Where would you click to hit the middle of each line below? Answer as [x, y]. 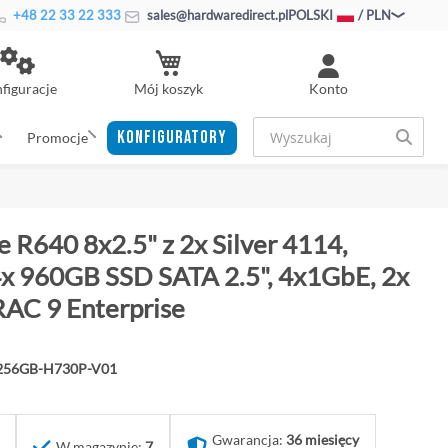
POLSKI [310, 15]
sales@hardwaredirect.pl [216, 15]
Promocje [57, 137]
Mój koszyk [168, 88]
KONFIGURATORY [172, 137]
